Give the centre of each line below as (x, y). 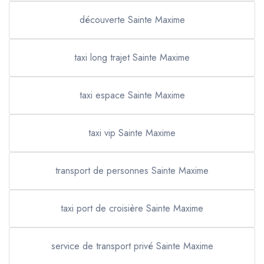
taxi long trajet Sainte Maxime (132, 57)
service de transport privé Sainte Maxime (132, 246)
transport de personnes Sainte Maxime (132, 171)
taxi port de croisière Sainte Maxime (132, 208)
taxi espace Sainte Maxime (132, 95)
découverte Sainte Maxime (132, 20)
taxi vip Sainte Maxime (132, 133)
